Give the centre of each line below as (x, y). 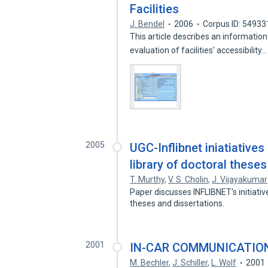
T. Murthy (147, 179)
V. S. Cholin (188, 179)
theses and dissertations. (178, 203)
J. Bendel (147, 24)
